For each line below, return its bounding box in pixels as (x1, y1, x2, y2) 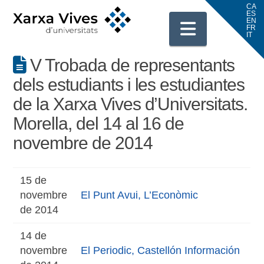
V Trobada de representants (26, 55, 235, 75)
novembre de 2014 (13, 133, 153, 153)
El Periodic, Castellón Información (80, 245, 240, 256)
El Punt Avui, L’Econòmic (80, 189, 198, 201)
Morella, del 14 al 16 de (13, 114, 184, 133)
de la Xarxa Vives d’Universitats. (13, 94, 247, 114)
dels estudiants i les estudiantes (13, 75, 245, 94)
